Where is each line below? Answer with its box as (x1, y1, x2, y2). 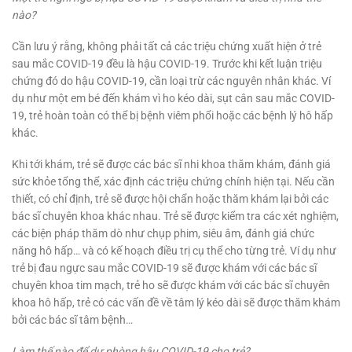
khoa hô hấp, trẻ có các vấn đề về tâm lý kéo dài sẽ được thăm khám (12, 296, 340, 309)
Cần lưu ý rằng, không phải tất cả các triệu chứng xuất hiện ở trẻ (12, 39, 321, 53)
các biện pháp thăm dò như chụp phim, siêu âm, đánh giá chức (12, 227, 314, 240)
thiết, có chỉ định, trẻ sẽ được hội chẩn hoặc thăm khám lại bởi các (12, 192, 328, 205)
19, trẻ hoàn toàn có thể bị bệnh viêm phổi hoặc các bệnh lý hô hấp (12, 108, 333, 122)
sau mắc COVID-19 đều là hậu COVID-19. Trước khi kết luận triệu (12, 57, 322, 70)
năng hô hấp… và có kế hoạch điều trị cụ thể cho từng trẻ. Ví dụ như (12, 244, 336, 257)
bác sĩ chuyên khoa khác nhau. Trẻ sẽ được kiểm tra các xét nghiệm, (12, 210, 339, 222)
